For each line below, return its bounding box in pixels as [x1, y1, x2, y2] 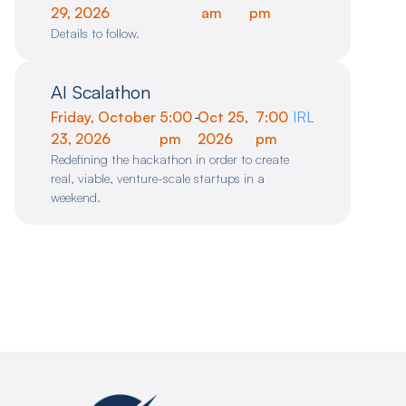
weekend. [51, 189, 101, 206]
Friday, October [51, 108, 156, 127]
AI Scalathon [51, 81, 150, 104]
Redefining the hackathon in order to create [51, 151, 289, 168]
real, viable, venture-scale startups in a [51, 170, 265, 187]
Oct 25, [198, 108, 249, 127]
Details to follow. [51, 25, 140, 42]
